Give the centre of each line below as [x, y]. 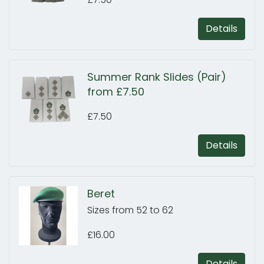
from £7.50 [116, 92]
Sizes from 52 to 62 [130, 210]
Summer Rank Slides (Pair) [157, 77]
